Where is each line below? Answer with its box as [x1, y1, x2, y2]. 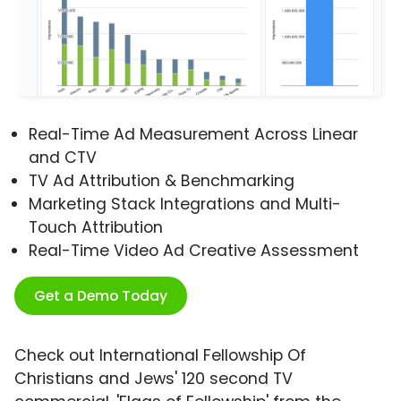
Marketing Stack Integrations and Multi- [29, 193, 341, 216]
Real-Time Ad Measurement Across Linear [29, 124, 358, 146]
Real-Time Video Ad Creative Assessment [29, 240, 359, 262]
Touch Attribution [29, 217, 163, 239]
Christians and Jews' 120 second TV [14, 368, 293, 390]
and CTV [29, 147, 97, 169]
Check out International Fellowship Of [14, 345, 306, 367]
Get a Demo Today [34, 286, 167, 307]
